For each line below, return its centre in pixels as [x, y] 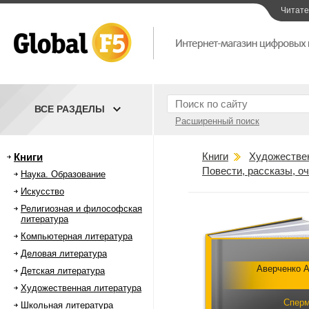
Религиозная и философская [81, 209]
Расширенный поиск [217, 121]
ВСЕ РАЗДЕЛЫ [70, 109]
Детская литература [63, 271]
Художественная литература [81, 288]
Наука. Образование [63, 174]
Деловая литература [64, 253]
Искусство [42, 191]
